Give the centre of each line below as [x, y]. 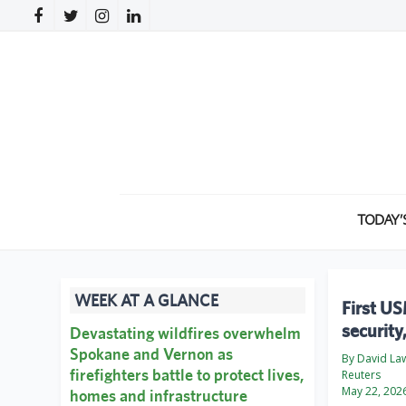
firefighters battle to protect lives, [187, 375]
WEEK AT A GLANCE [146, 301]
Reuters [361, 375]
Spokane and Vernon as [151, 354]
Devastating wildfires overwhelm [185, 333]
